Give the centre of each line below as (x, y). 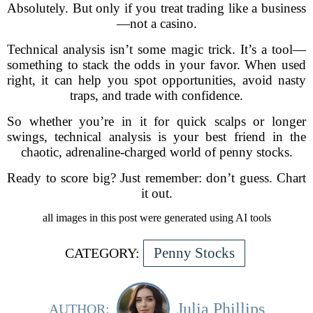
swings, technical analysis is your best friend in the (156, 137)
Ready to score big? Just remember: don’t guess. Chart (156, 178)
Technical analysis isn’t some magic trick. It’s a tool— (156, 49)
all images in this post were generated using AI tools (156, 218)
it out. (156, 193)
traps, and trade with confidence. (156, 95)
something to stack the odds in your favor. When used (156, 65)
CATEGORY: (102, 253)
